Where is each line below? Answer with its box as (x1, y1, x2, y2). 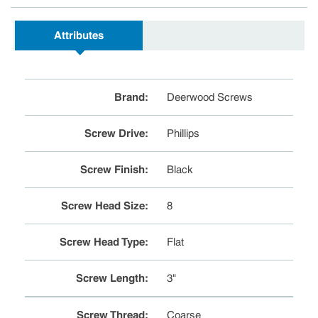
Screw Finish (79, 163, 145, 176)
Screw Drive (84, 127, 145, 140)
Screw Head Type (59, 236, 145, 248)
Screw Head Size (60, 199, 145, 212)
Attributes (54, 29, 104, 42)
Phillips (167, 127, 200, 140)
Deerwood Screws (167, 91, 253, 104)
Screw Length (75, 272, 145, 285)
